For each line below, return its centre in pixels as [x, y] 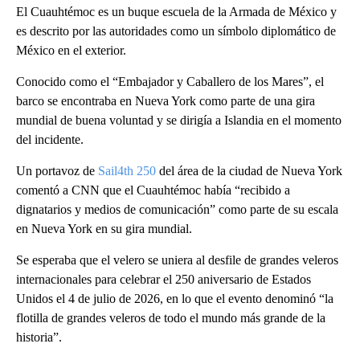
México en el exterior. [71, 51]
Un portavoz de [57, 171]
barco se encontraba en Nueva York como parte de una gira [166, 101]
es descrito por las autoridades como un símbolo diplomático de [176, 31]
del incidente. [50, 140]
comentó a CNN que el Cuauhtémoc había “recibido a [153, 190]
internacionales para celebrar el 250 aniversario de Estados [164, 280]
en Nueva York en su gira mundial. [104, 229]
